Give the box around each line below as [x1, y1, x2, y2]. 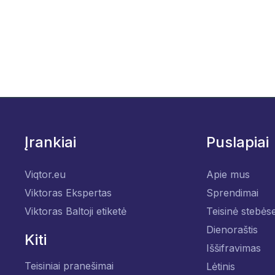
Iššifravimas [206, 242, 261, 254]
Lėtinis [206, 260, 235, 273]
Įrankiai [24, 133, 76, 151]
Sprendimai [206, 187, 258, 199]
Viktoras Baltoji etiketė [24, 205, 126, 217]
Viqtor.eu [24, 168, 66, 180]
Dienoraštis [206, 223, 258, 236]
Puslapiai [206, 133, 269, 151]
